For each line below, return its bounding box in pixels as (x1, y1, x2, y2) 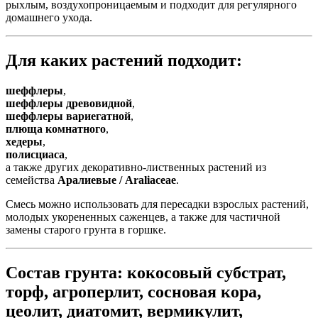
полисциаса (6, 148, 65, 160)
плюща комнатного (6, 122, 106, 135)
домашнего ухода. (6, 11, 92, 23)
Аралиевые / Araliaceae (57, 173, 176, 186)
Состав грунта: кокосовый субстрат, (6, 263, 286, 282)
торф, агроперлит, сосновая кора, (6, 282, 261, 301)
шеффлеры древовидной (6, 97, 132, 109)
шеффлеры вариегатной (6, 109, 131, 122)
